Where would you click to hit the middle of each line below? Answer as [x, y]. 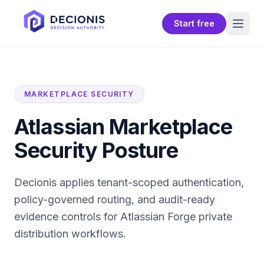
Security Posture [96, 150]
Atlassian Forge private [176, 217]
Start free [194, 23]
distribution [41, 234]
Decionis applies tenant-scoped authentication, [129, 182]
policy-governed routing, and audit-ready [115, 199]
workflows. [97, 234]
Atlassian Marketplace [123, 127]
